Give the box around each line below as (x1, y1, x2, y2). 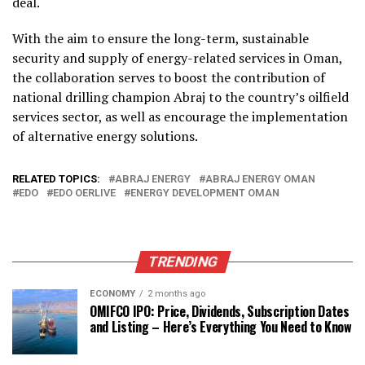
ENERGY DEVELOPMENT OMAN (130, 187, 279, 199)
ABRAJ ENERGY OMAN (205, 173, 315, 185)
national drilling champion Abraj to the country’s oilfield (12, 88, 349, 106)
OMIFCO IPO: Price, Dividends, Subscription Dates (90, 301, 350, 321)
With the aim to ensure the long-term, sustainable (12, 29, 309, 47)
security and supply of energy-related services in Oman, (12, 49, 342, 67)
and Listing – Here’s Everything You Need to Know (90, 317, 352, 336)
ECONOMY (90, 288, 135, 299)
